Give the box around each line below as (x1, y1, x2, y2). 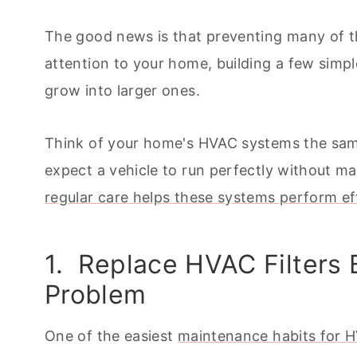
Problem (45, 278, 147, 310)
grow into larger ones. (45, 81, 200, 99)
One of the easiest (45, 327, 178, 344)
